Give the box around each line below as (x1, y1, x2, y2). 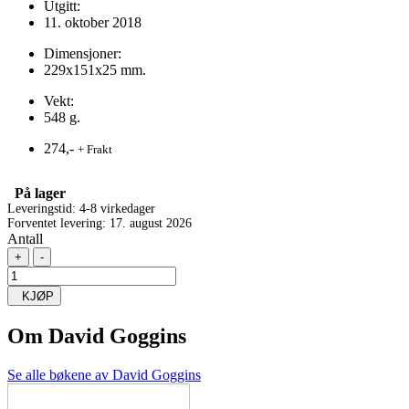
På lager (7, 184, 66, 201)
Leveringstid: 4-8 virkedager (7, 201, 155, 215)
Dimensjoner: (44, 45, 121, 61)
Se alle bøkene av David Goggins (7, 366, 201, 383)
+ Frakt (78, 142, 112, 156)
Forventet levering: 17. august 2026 (7, 215, 192, 230)
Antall (7, 230, 43, 246)
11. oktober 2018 (44, 14, 142, 30)
